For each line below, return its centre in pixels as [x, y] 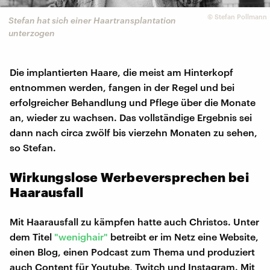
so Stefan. [33, 148]
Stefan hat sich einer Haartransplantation [92, 20]
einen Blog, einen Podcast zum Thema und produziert [132, 252]
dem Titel [32, 237]
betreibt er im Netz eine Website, [183, 237]
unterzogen [32, 33]
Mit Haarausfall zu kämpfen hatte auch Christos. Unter [134, 222]
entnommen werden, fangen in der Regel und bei [122, 87]
